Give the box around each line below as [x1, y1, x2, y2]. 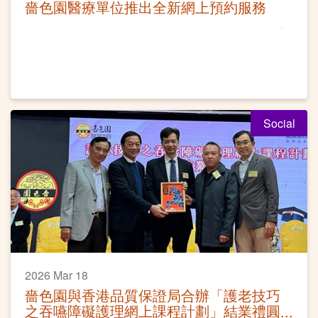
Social [263, 114, 295, 131]
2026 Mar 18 [25, 266, 88, 283]
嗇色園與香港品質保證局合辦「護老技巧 [25, 284, 280, 305]
